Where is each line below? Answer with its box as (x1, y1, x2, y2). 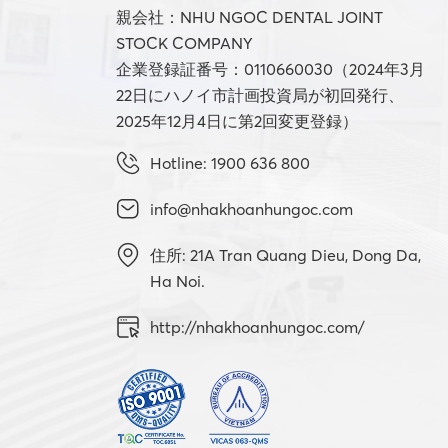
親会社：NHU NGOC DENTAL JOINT (116, 7, 383, 27)
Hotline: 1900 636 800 (150, 153, 310, 173)
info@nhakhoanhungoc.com (150, 199, 353, 219)
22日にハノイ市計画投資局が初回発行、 (116, 85, 404, 105)
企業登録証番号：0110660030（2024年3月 (116, 59, 425, 79)
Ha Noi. (150, 271, 205, 291)
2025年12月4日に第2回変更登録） (116, 111, 358, 131)
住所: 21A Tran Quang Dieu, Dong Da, (150, 245, 421, 265)
